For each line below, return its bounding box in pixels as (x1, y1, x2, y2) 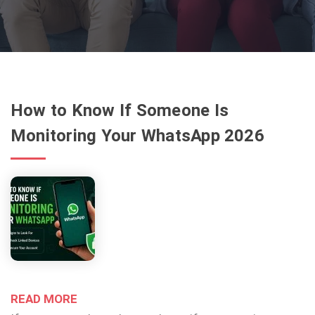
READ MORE (11, 292, 77, 306)
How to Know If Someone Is (11, 101, 229, 120)
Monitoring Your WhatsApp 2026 (11, 126, 264, 146)
